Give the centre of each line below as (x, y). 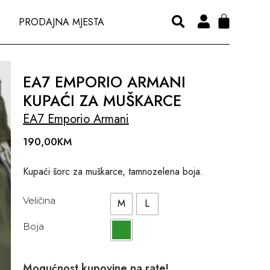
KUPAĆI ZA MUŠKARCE (102, 101)
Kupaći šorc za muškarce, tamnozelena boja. (113, 171)
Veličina (39, 200)
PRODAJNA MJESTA (62, 22)
